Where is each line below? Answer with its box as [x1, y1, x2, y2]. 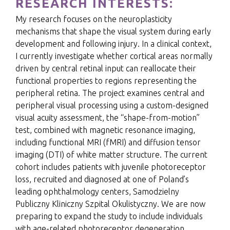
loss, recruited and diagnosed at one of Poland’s [15, 175, 189, 184]
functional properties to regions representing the [15, 76, 197, 85]
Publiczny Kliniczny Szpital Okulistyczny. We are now [15, 199, 205, 208]
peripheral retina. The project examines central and [15, 88, 204, 98]
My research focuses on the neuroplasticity [15, 14, 172, 24]
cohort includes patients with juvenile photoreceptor [15, 162, 206, 171]
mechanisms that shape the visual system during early [15, 27, 211, 36]
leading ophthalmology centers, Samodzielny [15, 187, 179, 196]
